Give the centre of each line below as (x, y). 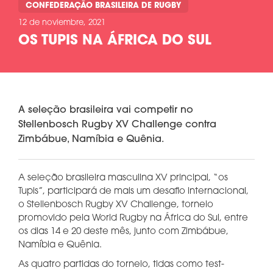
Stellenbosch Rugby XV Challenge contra (117, 125)
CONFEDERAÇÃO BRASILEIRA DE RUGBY (103, 6)
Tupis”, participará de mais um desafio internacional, (133, 192)
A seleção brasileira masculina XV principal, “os (123, 178)
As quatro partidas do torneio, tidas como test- (121, 265)
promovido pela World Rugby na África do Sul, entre (133, 218)
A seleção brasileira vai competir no (106, 110)
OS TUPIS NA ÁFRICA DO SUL (115, 41)
